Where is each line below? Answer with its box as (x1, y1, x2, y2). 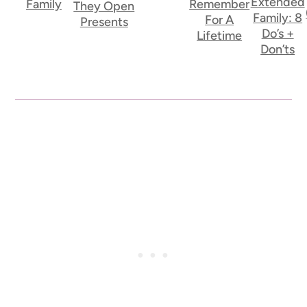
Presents (79, 14, 128, 30)
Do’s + (261, 25, 294, 41)
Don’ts (260, 41, 295, 57)
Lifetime (197, 28, 243, 44)
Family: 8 (253, 10, 303, 25)
